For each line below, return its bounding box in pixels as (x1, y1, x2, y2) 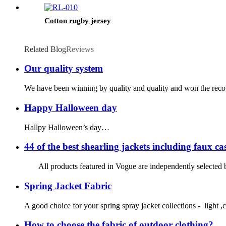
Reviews (66, 44, 94, 53)
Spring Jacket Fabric (24, 180, 111, 191)
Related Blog (24, 44, 66, 53)
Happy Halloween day (24, 102, 117, 113)
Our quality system (24, 63, 103, 74)
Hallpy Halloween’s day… (24, 123, 109, 132)
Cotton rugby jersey (44, 16, 111, 25)
